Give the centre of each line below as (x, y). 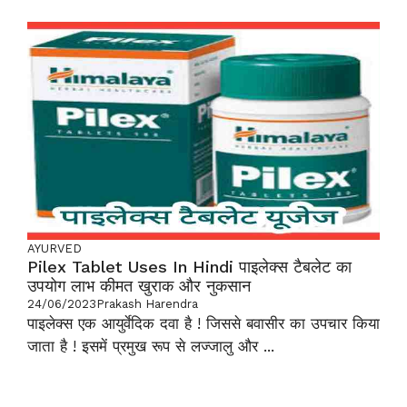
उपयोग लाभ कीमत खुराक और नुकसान (139, 286)
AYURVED (55, 248)
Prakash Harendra (147, 304)
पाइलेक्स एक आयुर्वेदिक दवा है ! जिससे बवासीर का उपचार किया (203, 323)
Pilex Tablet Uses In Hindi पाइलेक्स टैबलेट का (189, 267)
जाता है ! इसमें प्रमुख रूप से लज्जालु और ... (151, 346)
